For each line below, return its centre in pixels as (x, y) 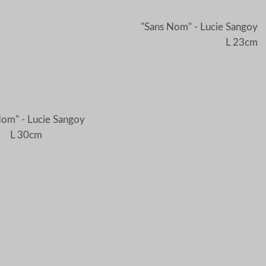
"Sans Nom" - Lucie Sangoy (199, 27)
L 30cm (26, 135)
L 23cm (242, 42)
